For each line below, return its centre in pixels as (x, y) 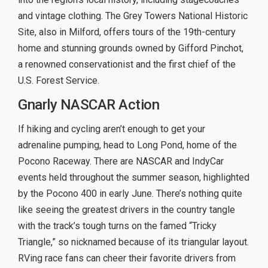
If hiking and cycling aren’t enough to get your (112, 129)
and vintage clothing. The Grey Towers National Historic (133, 16)
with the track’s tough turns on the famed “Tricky (117, 226)
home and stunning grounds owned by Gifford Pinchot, (131, 48)
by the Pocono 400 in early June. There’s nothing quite (130, 194)
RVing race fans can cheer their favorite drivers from (127, 258)
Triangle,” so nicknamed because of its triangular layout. (133, 242)
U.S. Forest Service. (59, 81)
